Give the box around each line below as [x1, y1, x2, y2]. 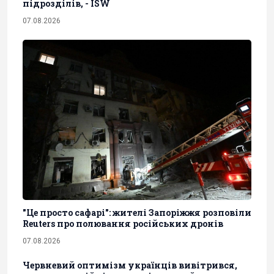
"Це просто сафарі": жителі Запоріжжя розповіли [23, 207, 251, 219]
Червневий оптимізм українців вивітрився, [23, 259, 237, 272]
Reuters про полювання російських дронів [23, 218, 223, 230]
